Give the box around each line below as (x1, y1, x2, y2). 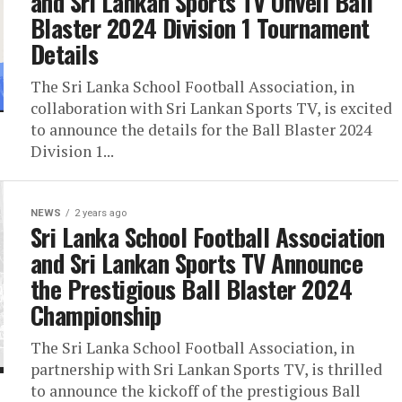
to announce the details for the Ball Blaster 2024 (31, 119, 371, 141)
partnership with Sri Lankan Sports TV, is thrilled (31, 359, 382, 380)
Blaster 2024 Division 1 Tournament (31, 10, 370, 47)
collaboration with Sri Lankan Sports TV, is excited (31, 98, 392, 119)
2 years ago (74, 207, 127, 220)
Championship (31, 297, 162, 334)
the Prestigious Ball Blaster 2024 (31, 271, 353, 308)
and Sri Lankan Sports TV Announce (31, 245, 363, 282)
